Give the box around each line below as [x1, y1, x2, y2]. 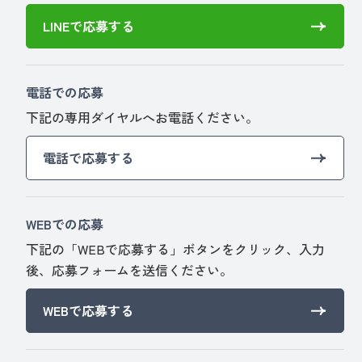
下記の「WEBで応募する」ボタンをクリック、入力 [26, 239, 326, 259]
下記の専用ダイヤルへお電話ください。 [26, 107, 259, 128]
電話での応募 [26, 82, 104, 103]
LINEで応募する [43, 16, 135, 36]
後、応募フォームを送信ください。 [26, 260, 234, 280]
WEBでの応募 [26, 214, 104, 234]
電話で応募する [43, 148, 134, 168]
